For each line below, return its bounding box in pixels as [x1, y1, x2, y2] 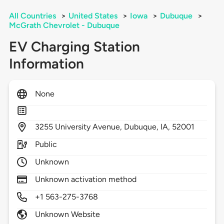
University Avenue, [54, 122, 124, 132]
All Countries [8, 11, 56, 21]
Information [8, 55, 84, 72]
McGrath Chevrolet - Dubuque [8, 20, 119, 30]
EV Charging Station [8, 38, 140, 55]
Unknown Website [34, 209, 100, 219]
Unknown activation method [34, 174, 137, 184]
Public [34, 139, 57, 149]
